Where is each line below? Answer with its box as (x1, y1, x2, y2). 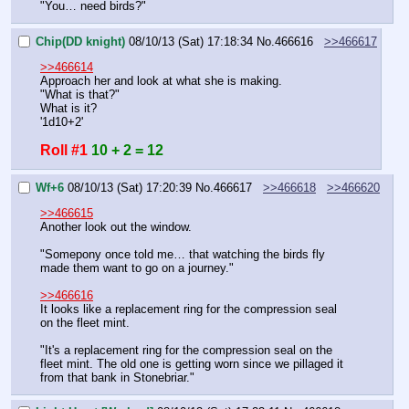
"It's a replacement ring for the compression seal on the (40, 342, 332, 357)
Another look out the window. (40, 219, 192, 234)
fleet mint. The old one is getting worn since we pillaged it (40, 356, 343, 371)
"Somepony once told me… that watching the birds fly (40, 246, 325, 261)
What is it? (40, 100, 97, 115)
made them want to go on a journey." (40, 260, 234, 275)
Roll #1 (40, 142, 88, 158)
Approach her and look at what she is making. (40, 73, 282, 88)
